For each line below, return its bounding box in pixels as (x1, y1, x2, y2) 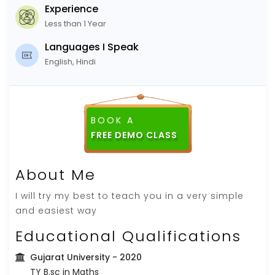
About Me (15, 164, 96, 185)
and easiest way (15, 204, 97, 217)
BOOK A (90, 114, 134, 126)
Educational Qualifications (15, 225, 241, 246)
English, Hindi (45, 55, 96, 68)
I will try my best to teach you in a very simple (15, 189, 244, 202)
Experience (45, 1, 98, 16)
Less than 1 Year (45, 17, 106, 29)
